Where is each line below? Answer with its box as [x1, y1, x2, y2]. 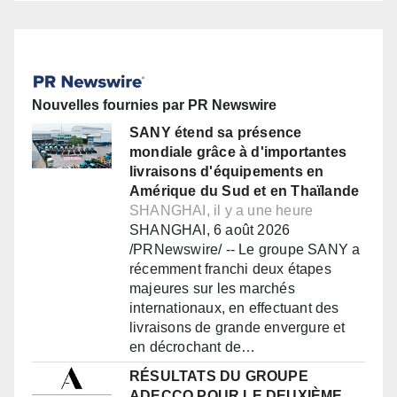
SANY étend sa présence [129, 125, 302, 141]
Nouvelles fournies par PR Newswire [32, 97, 276, 113]
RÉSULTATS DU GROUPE [129, 369, 308, 385]
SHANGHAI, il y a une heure [129, 203, 314, 219]
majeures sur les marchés [129, 281, 295, 297]
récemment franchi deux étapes [129, 261, 331, 277]
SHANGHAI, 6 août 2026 [129, 222, 291, 238]
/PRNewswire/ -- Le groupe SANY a [129, 242, 361, 258]
